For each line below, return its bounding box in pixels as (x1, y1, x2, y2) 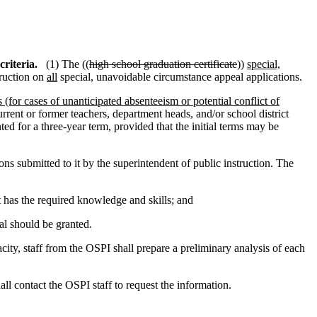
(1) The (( (46, 58, 89, 70)
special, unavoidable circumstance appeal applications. (57, 71, 302, 83)
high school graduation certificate (89, 58, 237, 70)
